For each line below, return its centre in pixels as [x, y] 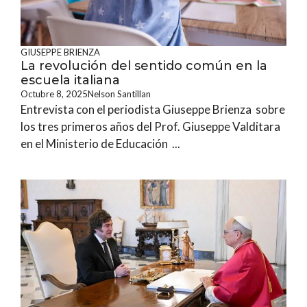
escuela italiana [70, 80]
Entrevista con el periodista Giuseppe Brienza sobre [153, 109]
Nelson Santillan [119, 94]
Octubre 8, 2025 [54, 94]
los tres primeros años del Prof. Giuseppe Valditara [150, 126]
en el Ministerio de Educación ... [100, 144]
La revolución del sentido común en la [144, 66]
